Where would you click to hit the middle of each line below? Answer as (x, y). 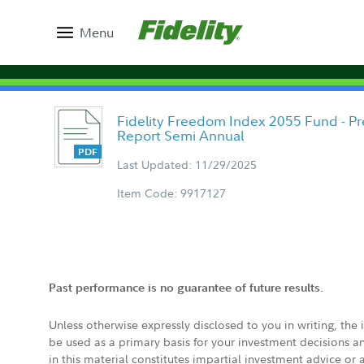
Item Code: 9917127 (171, 193)
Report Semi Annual (180, 135)
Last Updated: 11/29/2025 (187, 165)
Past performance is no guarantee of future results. (186, 288)
